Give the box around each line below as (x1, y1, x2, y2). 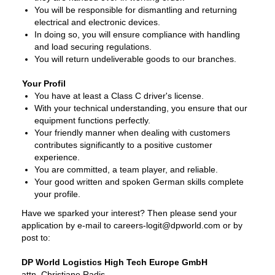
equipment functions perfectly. (34, 115, 150, 125)
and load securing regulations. (34, 41, 152, 52)
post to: (21, 232, 50, 242)
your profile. (34, 188, 80, 199)
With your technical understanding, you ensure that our (34, 103, 247, 113)
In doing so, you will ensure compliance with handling (34, 29, 240, 39)
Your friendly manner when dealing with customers (34, 127, 230, 137)
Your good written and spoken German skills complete (34, 176, 244, 187)
